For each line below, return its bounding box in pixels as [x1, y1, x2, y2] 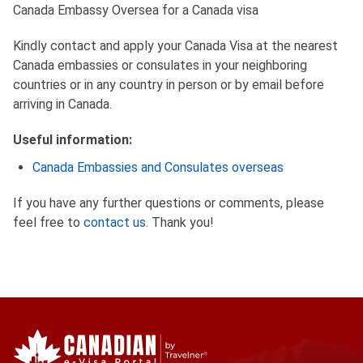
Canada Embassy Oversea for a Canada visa [13, 2, 258, 18]
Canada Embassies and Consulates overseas [32, 160, 284, 175]
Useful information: [13, 132, 132, 147]
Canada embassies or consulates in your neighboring [13, 58, 307, 73]
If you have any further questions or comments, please [13, 195, 324, 211]
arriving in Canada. [13, 96, 112, 112]
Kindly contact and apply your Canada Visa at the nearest [13, 38, 338, 53]
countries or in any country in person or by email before [13, 77, 324, 92]
